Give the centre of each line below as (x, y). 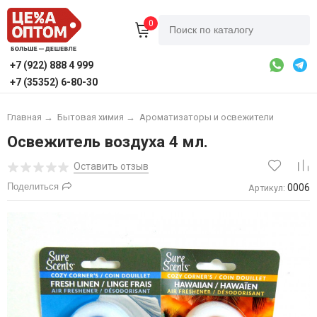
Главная (24, 117)
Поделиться (33, 187)
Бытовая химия (90, 117)
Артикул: (267, 188)
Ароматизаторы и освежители (206, 117)
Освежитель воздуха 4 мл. (107, 142)
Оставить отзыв (111, 167)
